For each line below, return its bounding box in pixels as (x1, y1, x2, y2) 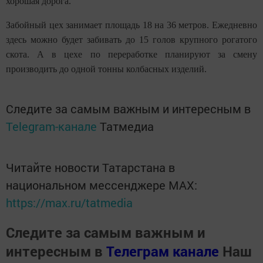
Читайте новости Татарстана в (6, 159, 175, 175)
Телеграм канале (106, 241, 219, 261)
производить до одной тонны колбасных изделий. (6, 63, 207, 74)
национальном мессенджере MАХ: (6, 177, 197, 193)
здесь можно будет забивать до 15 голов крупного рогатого (6, 34, 257, 45)
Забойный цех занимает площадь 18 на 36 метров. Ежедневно (6, 19, 257, 30)
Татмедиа (100, 118, 154, 134)
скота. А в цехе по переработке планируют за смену (6, 49, 257, 59)
